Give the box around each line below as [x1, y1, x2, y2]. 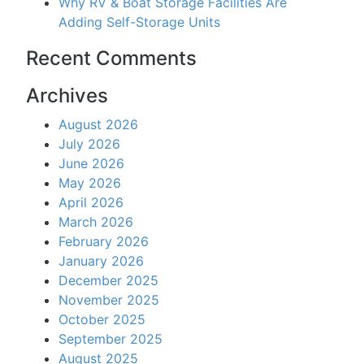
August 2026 [58, 116, 138, 132]
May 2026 [58, 175, 121, 191]
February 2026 [58, 233, 149, 249]
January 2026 [58, 253, 144, 269]
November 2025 [58, 292, 159, 308]
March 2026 [58, 214, 133, 230]
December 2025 [58, 272, 158, 288]
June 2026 [58, 155, 124, 171]
